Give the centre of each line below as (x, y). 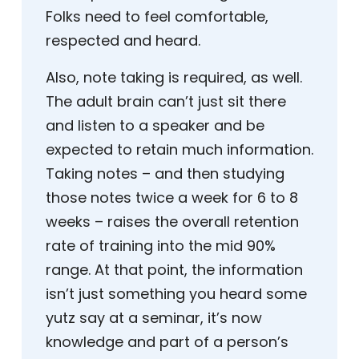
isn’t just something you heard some (176, 294)
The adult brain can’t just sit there (166, 102)
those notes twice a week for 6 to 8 (172, 198)
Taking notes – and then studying (165, 174)
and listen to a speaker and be (155, 126)
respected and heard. (123, 41)
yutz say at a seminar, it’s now (154, 318)
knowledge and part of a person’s (167, 342)
